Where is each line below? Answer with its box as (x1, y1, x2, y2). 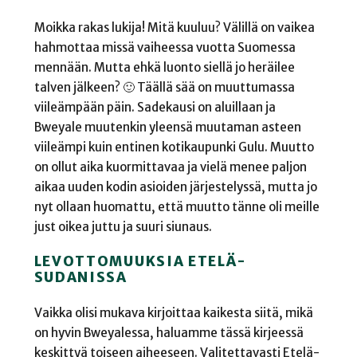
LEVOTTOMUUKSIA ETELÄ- (33, 253, 247, 271)
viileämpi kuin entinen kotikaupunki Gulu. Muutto (33, 139, 314, 155)
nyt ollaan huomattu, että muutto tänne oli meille (33, 199, 320, 215)
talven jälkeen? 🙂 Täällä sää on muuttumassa (33, 80, 295, 96)
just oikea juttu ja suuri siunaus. (33, 219, 212, 235)
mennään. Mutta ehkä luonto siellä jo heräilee (33, 60, 295, 76)
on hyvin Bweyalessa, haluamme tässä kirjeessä (33, 324, 304, 340)
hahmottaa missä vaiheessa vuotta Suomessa (33, 40, 296, 56)
